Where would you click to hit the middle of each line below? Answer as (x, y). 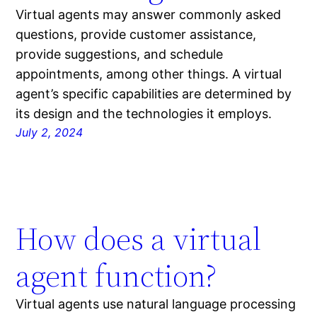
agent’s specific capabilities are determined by (154, 94)
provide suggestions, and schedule (120, 54)
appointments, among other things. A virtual (149, 74)
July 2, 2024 (50, 133)
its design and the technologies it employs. (144, 114)
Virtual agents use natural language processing (156, 304)
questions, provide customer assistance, (136, 35)
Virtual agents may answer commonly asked (149, 15)
